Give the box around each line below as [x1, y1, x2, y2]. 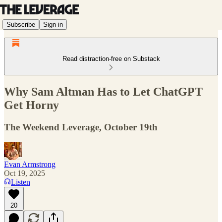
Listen [11, 177, 30, 186]
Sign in [43, 20, 63, 28]
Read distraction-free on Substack [62, 55, 160, 62]
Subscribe [6, 20, 35, 28]
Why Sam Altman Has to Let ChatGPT [4, 85, 203, 98]
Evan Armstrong [4, 160, 55, 168]
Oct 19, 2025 [4, 168, 45, 177]
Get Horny [4, 98, 59, 111]
